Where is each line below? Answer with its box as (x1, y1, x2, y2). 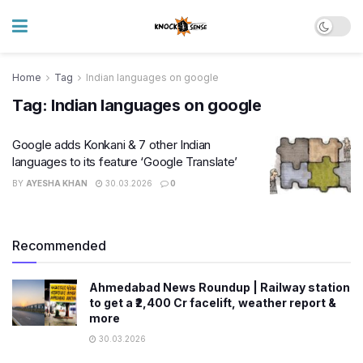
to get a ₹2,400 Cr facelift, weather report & (89, 295, 336, 310)
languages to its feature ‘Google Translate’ (12, 154, 238, 169)
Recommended (12, 237, 106, 254)
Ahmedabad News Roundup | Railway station (89, 280, 350, 294)
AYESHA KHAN (26, 178, 88, 188)
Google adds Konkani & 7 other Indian (12, 137, 211, 152)
